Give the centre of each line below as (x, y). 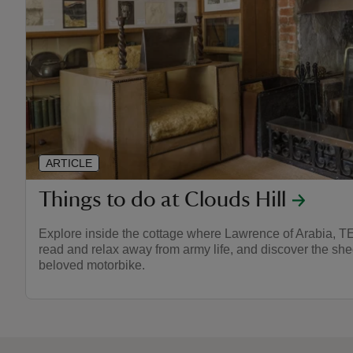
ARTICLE (69, 163)
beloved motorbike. (92, 266)
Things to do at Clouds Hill (162, 200)
